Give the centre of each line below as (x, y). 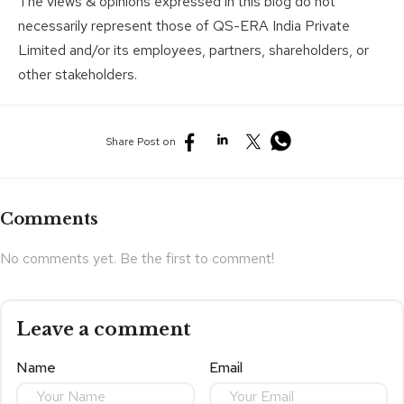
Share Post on (141, 142)
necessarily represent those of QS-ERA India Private (184, 26)
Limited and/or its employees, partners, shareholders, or (193, 50)
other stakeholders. (78, 75)
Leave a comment (104, 330)
